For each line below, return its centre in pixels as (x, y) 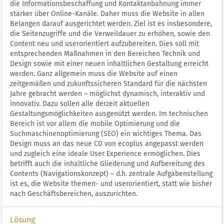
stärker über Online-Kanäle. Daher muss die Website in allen (107, 14)
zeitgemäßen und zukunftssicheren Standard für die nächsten (108, 84)
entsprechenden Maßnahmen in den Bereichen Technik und (105, 54)
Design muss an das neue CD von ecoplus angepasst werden (107, 144)
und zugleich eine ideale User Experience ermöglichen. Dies (105, 154)
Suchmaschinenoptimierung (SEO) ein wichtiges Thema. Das (106, 134)
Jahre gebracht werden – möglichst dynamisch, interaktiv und (107, 94)
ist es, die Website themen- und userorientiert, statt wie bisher (111, 184)
